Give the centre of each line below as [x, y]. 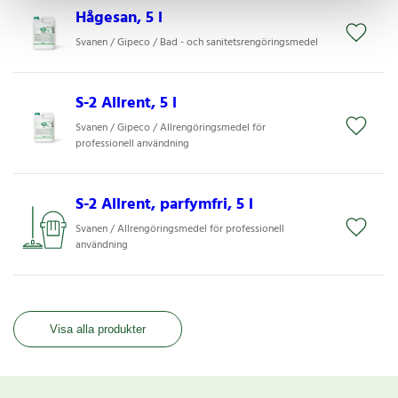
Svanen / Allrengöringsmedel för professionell [179, 229]
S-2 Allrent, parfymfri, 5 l [164, 204]
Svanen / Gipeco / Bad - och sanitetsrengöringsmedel [196, 42]
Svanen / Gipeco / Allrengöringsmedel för [170, 127]
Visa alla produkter [98, 329]
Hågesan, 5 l [119, 18]
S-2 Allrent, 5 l [126, 103]
